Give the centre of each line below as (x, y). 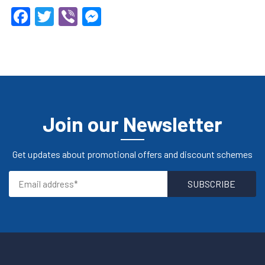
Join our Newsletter (132, 123)
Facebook (70, 16)
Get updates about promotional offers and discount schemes (132, 154)
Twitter (83, 16)
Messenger (146, 16)
